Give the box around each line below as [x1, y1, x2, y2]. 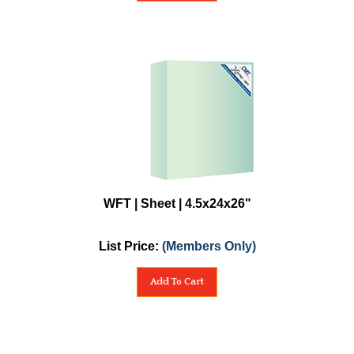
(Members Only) [161, 239, 256, 253]
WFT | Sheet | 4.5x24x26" [103, 197, 251, 210]
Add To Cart [150, 277, 204, 287]
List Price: [98, 239, 162, 253]
